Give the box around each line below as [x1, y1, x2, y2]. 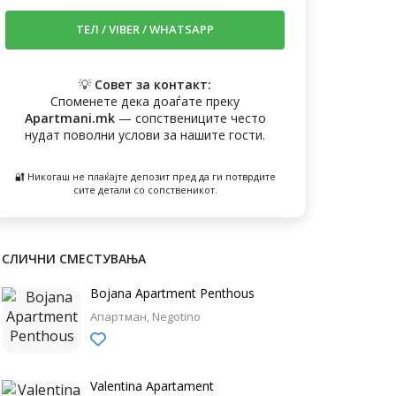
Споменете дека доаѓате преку [50, 93, 240, 110]
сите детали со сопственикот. [72, 183, 217, 196]
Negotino [152, 308, 201, 324]
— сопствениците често [114, 110, 266, 126]
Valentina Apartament [90, 377, 214, 394]
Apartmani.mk [24, 110, 115, 126]
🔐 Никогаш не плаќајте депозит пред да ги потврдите [14, 170, 276, 183]
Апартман [90, 308, 147, 324]
